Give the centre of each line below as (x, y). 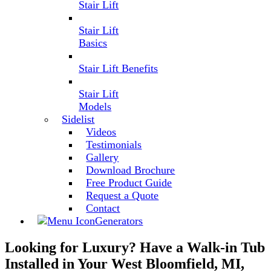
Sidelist (78, 119)
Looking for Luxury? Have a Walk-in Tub (135, 247)
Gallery (103, 157)
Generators (119, 220)
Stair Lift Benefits (119, 68)
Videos (101, 132)
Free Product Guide (129, 182)
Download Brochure (131, 170)
